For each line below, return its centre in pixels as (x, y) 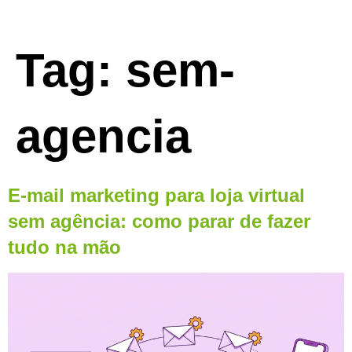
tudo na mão (64, 247)
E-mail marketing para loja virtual (156, 195)
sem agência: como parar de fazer (159, 221)
